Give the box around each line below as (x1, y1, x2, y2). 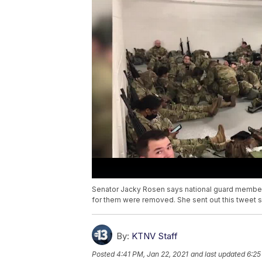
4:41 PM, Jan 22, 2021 (116, 250, 188, 259)
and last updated (191, 250, 245, 259)
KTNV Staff (132, 230, 178, 242)
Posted (92, 250, 116, 259)
